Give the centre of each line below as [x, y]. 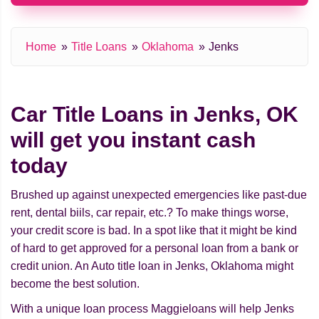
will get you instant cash [133, 140]
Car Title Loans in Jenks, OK [155, 115]
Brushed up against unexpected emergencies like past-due [159, 195]
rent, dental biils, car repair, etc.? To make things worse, [150, 213]
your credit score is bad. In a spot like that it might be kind [154, 231]
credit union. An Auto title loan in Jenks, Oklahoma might [152, 266]
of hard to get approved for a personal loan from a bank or [155, 249]
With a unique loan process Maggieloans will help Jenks [152, 309]
